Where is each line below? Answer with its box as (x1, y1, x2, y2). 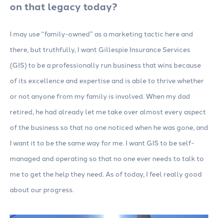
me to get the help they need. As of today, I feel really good (10, 169, 202, 179)
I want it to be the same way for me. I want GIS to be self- (10, 138, 194, 148)
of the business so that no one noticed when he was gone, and (10, 122, 208, 132)
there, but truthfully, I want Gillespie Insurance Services (10, 44, 190, 54)
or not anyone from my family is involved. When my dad (10, 91, 190, 101)
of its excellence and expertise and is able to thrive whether (10, 75, 204, 86)
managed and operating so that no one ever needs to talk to (10, 153, 204, 163)
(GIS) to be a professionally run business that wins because (10, 60, 201, 70)
